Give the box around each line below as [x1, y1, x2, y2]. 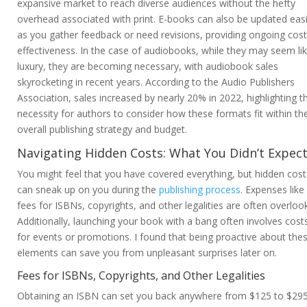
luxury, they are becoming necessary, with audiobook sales [17, 60, 278, 73]
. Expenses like [241, 183, 304, 197]
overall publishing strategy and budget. [17, 123, 187, 136]
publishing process [159, 183, 241, 197]
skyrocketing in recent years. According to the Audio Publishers [17, 75, 295, 89]
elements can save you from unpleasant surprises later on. [17, 246, 277, 260]
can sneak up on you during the [17, 183, 159, 197]
